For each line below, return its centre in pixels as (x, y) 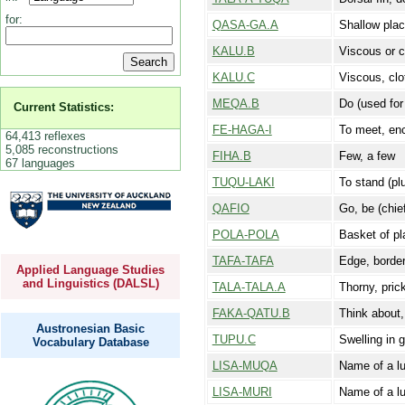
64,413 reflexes (45, 136)
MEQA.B (235, 104)
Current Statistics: (64, 108)
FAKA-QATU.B (251, 314)
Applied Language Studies (90, 270)
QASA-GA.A (245, 25)
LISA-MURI (242, 392)
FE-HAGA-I (242, 130)
